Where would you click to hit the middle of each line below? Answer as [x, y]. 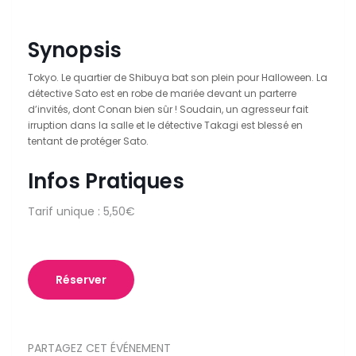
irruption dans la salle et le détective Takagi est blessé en [165, 126]
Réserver [81, 280]
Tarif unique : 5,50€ [81, 212]
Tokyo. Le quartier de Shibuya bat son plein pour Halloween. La [178, 78]
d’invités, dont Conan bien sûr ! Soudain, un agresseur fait [168, 110]
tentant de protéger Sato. [88, 141]
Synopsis [75, 50]
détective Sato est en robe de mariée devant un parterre [162, 94]
